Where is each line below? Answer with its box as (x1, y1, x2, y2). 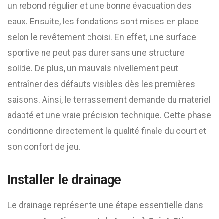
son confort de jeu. (7, 141, 81, 152)
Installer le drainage (7, 172, 121, 188)
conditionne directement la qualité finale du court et (7, 126, 206, 136)
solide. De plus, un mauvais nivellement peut (7, 63, 178, 73)
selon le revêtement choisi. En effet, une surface (7, 32, 196, 42)
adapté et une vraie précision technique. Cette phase (7, 110, 211, 120)
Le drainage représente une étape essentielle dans (7, 200, 203, 210)
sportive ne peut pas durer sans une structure (7, 47, 185, 58)
